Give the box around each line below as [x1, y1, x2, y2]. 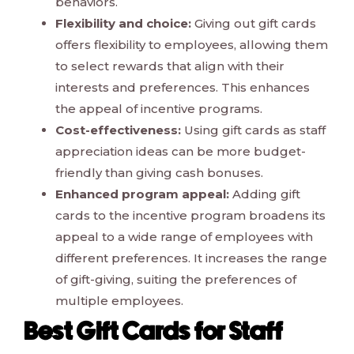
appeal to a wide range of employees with [55, 229, 313, 245]
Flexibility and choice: [55, 16, 191, 32]
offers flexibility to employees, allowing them [55, 37, 328, 53]
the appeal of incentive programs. [55, 101, 262, 117]
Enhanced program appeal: [55, 186, 229, 202]
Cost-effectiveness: [55, 122, 181, 138]
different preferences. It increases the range [55, 250, 327, 266]
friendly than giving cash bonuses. [55, 165, 263, 181]
